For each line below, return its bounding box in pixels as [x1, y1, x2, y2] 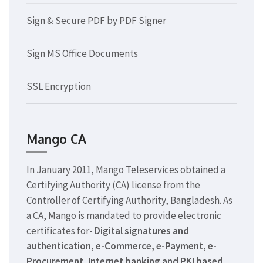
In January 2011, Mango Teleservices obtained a [26, 163, 225, 176]
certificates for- [26, 224, 95, 237]
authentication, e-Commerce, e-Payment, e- [26, 239, 217, 252]
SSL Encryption [26, 79, 91, 93]
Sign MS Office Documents [26, 46, 138, 60]
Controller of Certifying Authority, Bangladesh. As [26, 193, 232, 207]
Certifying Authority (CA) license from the [26, 178, 200, 191]
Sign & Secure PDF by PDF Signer [26, 14, 166, 27]
